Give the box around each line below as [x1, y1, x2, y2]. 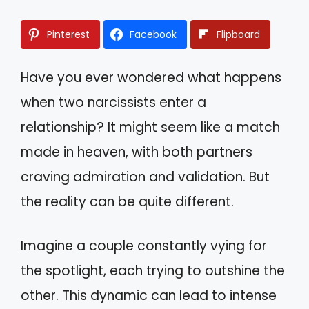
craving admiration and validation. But [21, 167, 270, 186]
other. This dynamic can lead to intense [21, 286, 277, 305]
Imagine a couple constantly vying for [21, 237, 267, 255]
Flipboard [217, 27, 260, 41]
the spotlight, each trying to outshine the [21, 261, 285, 280]
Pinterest [47, 27, 90, 41]
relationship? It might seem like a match [21, 117, 280, 137]
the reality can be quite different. [21, 192, 234, 211]
